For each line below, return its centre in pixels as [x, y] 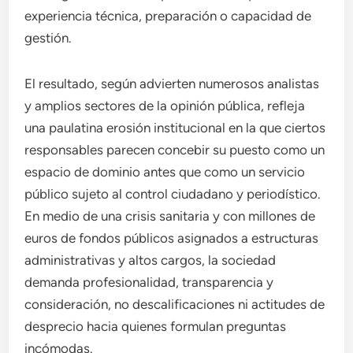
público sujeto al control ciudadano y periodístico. [173, 194]
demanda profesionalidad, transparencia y [149, 282]
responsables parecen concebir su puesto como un [175, 150]
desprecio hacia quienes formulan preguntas [156, 326]
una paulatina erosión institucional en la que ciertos [175, 128]
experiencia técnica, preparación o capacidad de [168, 16]
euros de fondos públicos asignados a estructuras [172, 238]
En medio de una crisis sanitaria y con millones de [170, 216]
